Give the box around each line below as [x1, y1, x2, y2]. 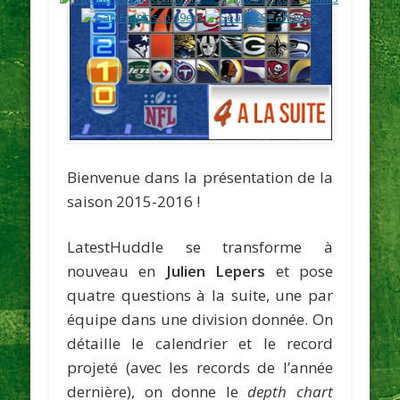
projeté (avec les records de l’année [67, 356, 333, 378]
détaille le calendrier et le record [67, 332, 333, 354]
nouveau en [67, 260, 166, 281]
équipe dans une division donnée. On [67, 308, 333, 329]
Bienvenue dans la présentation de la [67, 166, 333, 187]
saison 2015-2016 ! [67, 190, 201, 212]
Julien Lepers [165, 260, 266, 281]
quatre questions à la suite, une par [67, 284, 333, 305]
